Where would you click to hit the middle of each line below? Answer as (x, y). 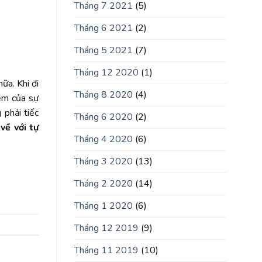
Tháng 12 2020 (106, 73)
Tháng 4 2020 (104, 139)
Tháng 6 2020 (104, 117)
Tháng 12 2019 (106, 228)
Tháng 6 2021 (104, 28)
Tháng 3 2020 (104, 162)
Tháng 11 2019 (106, 251)
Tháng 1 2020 (104, 206)
